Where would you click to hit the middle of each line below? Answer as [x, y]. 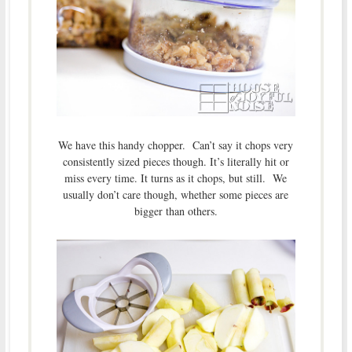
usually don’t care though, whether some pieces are [176, 195]
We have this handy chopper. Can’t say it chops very [176, 145]
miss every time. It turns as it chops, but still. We [176, 178]
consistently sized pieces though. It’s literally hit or [176, 162]
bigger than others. [176, 211]
